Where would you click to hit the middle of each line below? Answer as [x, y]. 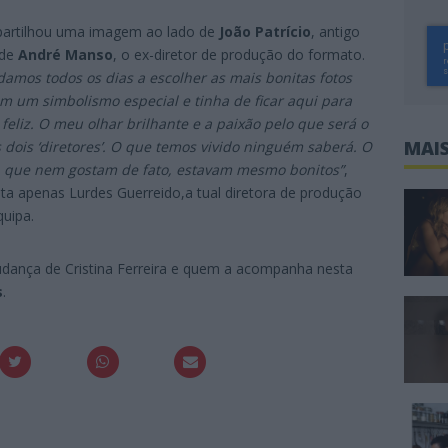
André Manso [65, 54]
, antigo [335, 31]
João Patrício [265, 31]
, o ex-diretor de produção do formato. [239, 54]
